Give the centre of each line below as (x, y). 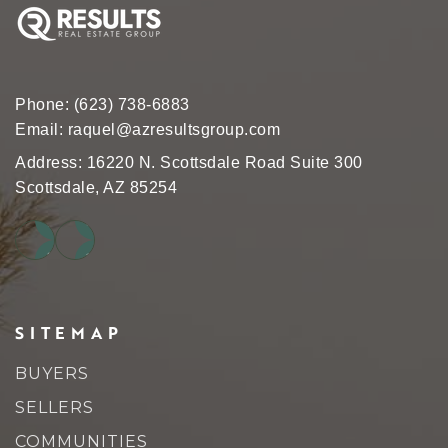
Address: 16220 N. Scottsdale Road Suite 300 (189, 162)
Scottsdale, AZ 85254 (96, 187)
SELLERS (54, 407)
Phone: (44, 104)
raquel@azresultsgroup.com (173, 129)
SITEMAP (69, 332)
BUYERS (52, 373)
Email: (41, 129)
